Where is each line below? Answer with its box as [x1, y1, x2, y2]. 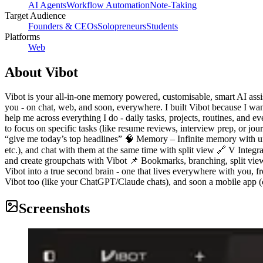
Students [146, 21, 178, 31]
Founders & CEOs [28, 21, 97, 31]
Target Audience [5, 10, 66, 21]
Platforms [5, 31, 40, 42]
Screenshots [19, 201, 90, 217]
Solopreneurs [97, 21, 146, 31]
